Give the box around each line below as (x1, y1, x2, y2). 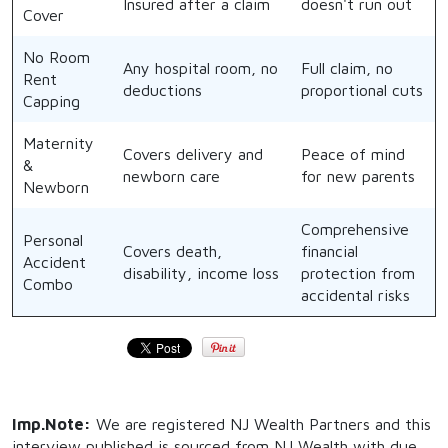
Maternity (23, 134, 94, 152)
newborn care (123, 167, 220, 185)
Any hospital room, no (123, 59, 278, 77)
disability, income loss (123, 264, 279, 282)
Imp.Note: (12, 415, 91, 433)
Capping (23, 92, 80, 110)
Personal (23, 231, 83, 249)
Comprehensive (301, 220, 409, 238)
